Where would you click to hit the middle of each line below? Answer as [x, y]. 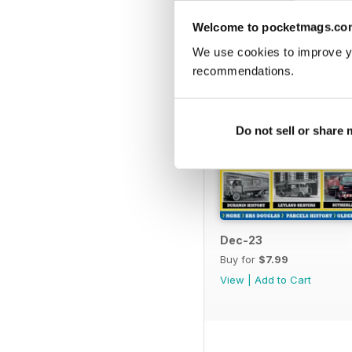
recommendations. [243, 71]
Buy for [239, 259]
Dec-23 [241, 240]
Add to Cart [283, 279]
